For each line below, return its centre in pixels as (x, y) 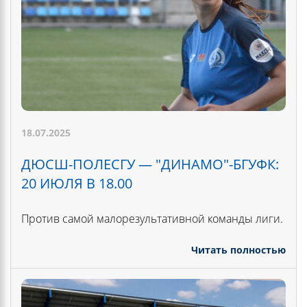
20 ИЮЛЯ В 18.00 (77, 183)
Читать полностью (238, 249)
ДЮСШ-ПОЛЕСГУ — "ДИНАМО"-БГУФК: (150, 164)
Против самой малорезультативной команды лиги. (152, 218)
